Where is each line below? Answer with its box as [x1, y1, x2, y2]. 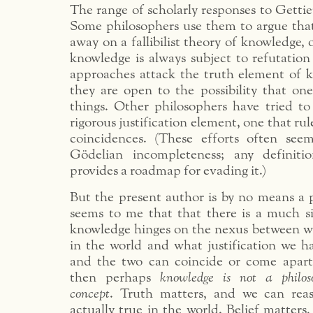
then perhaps [70, 271, 160, 284]
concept [70, 287, 110, 300]
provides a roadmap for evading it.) [70, 164, 266, 177]
